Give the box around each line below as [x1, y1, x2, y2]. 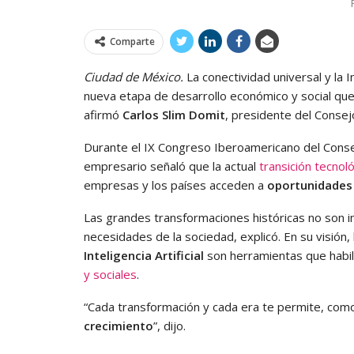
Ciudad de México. [84, 68, 183, 85]
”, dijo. [153, 317, 186, 333]
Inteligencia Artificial [84, 247, 204, 263]
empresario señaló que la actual [84, 157, 259, 174]
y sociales [84, 265, 137, 282]
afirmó [84, 106, 122, 122]
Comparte [110, 34, 155, 48]
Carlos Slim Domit [122, 106, 225, 122]
